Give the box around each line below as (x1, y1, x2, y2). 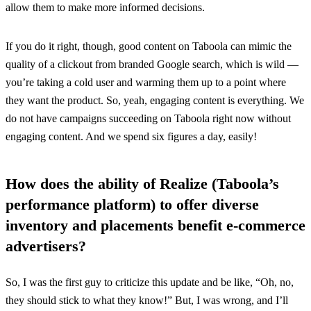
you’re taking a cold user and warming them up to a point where (6, 76, 286, 89)
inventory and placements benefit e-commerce (6, 217, 305, 235)
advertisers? (6, 237, 86, 255)
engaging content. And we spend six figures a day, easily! (6, 131, 257, 143)
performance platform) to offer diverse (6, 196, 259, 214)
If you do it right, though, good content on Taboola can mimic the (6, 40, 292, 53)
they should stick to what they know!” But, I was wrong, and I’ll (6, 294, 288, 307)
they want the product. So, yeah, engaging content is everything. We (6, 94, 304, 107)
